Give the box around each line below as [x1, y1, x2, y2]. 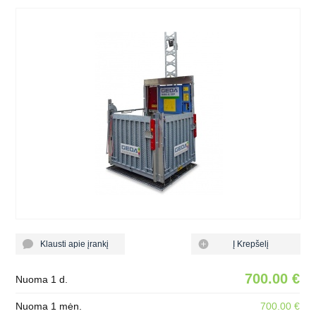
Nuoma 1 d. [16, 274, 68, 285]
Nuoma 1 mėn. [16, 300, 83, 312]
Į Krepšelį [222, 239, 269, 249]
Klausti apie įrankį [32, 239, 109, 249]
